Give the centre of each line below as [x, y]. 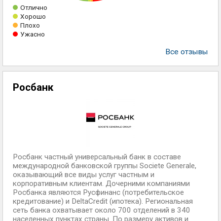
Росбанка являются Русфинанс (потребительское [98, 192]
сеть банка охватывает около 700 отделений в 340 [102, 210]
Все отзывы [187, 52]
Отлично [34, 7]
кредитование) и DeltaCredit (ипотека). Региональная [103, 201]
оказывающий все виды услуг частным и [84, 175]
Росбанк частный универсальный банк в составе [97, 157]
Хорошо [33, 16]
